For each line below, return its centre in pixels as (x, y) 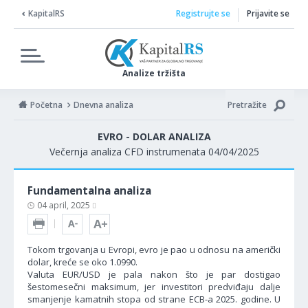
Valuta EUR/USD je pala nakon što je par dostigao (154, 274)
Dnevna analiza (103, 105)
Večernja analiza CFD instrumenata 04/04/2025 (154, 152)
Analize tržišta (154, 73)
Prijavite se (268, 13)
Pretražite (247, 105)
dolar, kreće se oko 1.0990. (82, 262)
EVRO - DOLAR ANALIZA (154, 136)
